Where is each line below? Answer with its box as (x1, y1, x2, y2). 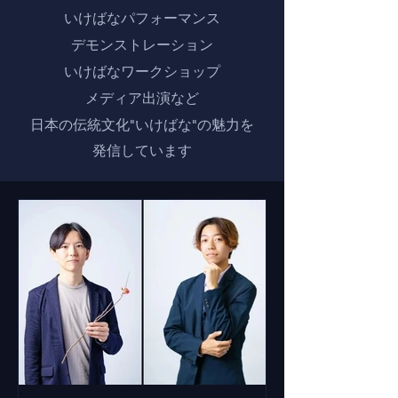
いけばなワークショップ (64, 63, 220, 80)
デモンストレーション (71, 36, 213, 53)
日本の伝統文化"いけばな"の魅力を (30, 116, 254, 133)
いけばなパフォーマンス (64, 10, 220, 27)
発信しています (92, 142, 192, 159)
